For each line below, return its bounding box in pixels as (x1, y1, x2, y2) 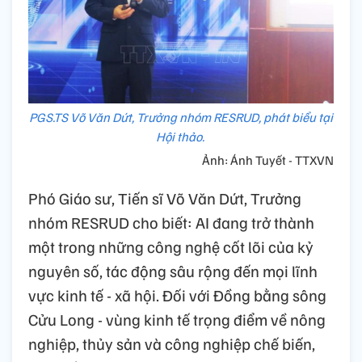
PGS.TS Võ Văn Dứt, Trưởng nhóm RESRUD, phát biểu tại (29, 109, 333, 126)
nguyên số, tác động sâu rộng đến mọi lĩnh (28, 260, 318, 282)
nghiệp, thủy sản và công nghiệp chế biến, (28, 333, 315, 355)
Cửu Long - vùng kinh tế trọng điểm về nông (28, 309, 326, 330)
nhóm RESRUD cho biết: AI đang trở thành (28, 212, 314, 234)
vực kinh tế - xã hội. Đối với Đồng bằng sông (28, 284, 326, 306)
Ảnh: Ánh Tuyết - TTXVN (202, 152, 334, 169)
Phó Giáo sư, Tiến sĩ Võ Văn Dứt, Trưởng (28, 187, 301, 209)
